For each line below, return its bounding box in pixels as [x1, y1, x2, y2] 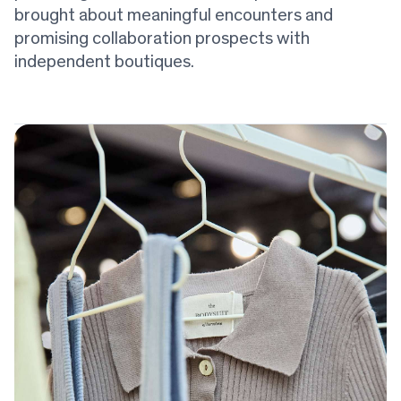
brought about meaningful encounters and [14, 6, 333, 25]
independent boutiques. [14, 53, 194, 72]
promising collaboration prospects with [14, 30, 310, 48]
